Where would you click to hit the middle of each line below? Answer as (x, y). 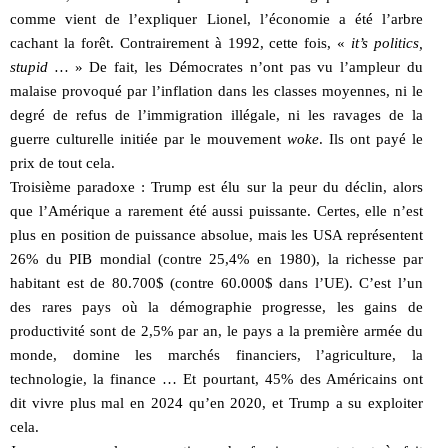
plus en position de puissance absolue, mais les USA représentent (216, 234)
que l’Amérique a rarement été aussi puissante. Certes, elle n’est (216, 210)
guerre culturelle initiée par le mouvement (148, 138)
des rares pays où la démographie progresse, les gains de (216, 306)
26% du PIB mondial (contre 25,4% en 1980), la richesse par (216, 258)
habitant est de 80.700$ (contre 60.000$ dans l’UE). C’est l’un (216, 282)
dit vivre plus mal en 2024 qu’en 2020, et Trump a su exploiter (216, 402)
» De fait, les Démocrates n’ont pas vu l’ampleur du (245, 66)
